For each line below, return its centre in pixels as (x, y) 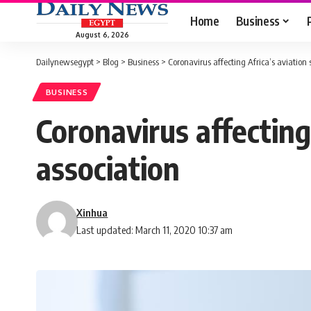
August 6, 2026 (102, 34)
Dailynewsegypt (65, 62)
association (108, 168)
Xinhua (92, 213)
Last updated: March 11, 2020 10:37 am (155, 230)
